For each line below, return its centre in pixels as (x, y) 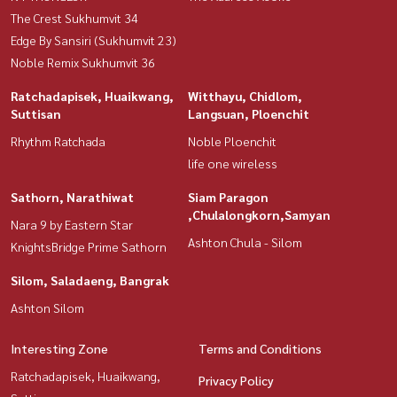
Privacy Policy (236, 380)
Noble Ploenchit (232, 140)
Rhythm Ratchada (58, 140)
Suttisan (36, 113)
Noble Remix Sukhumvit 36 (83, 62)
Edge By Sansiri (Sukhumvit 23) (93, 39)
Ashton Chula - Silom (245, 241)
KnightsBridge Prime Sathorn (89, 246)
